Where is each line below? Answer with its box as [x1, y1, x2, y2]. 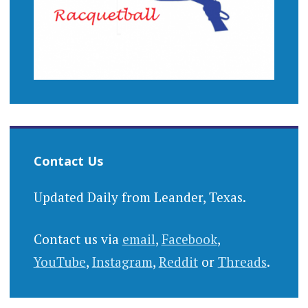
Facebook [161, 230, 217, 248]
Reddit [158, 253, 198, 271]
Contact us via [33, 230, 122, 248]
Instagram [91, 253, 153, 271]
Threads [217, 253, 267, 271]
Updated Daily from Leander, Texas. [33, 188, 246, 206]
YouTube [33, 253, 86, 271]
